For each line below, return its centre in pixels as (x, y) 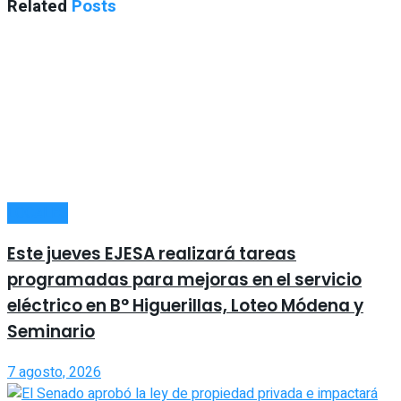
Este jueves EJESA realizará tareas (152, 254)
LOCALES (38, 213)
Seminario (51, 332)
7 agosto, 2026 (54, 372)
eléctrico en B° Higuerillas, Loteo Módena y (185, 306)
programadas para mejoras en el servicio (184, 280)
